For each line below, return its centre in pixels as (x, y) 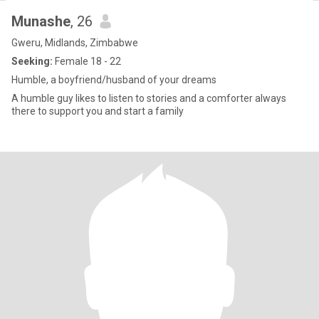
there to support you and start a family (98, 111)
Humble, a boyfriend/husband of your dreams (114, 80)
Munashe (41, 21)
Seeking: (32, 61)
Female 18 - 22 (87, 61)
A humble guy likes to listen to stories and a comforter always (149, 98)
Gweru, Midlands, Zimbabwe (75, 43)
